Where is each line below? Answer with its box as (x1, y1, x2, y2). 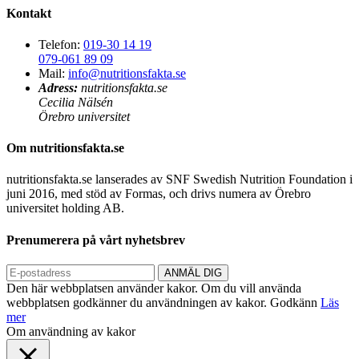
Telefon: (38, 37, 80, 51)
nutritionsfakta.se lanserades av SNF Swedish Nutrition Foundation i (6, 172, 353, 187)
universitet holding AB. (6, 201, 124, 216)
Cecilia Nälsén (38, 95, 113, 109)
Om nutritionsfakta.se (6, 141, 124, 155)
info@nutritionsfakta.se (68, 66, 186, 80)
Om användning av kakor (6, 324, 135, 338)
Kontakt (6, 6, 51, 20)
